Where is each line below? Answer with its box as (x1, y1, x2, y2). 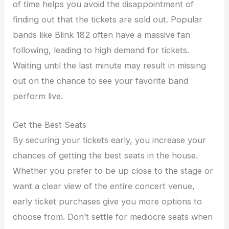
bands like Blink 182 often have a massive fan (13, 29, 191, 40)
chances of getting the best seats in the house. (13, 150, 198, 161)
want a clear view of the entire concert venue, (13, 181, 195, 192)
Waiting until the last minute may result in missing (13, 60, 207, 71)
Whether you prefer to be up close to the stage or (13, 166, 214, 176)
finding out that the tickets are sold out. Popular (13, 14, 203, 25)
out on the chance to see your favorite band (13, 75, 189, 86)
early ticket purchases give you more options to (13, 196, 202, 207)
